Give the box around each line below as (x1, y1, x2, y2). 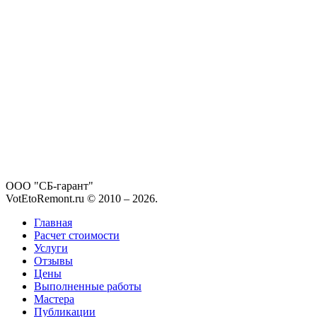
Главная (34, 216, 72, 229)
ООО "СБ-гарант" (6, 179, 93, 192)
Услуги (34, 241, 68, 254)
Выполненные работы (34, 279, 142, 292)
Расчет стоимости (34, 229, 120, 241)
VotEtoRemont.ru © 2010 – (6, 192, 132, 204)
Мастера (34, 292, 74, 305)
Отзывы (34, 254, 73, 267)
